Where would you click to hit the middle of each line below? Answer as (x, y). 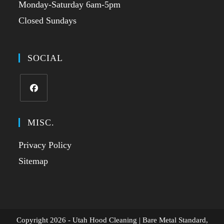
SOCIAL (45, 58)
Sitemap (33, 161)
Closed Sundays (48, 21)
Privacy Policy (45, 145)
